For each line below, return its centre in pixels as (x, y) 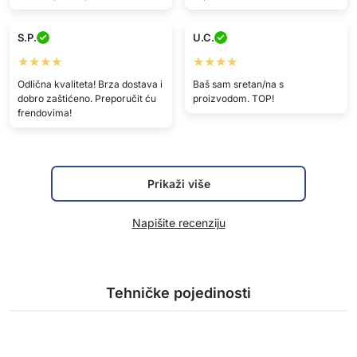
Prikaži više (178, 184)
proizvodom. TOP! (233, 98)
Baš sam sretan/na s (238, 84)
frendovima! (44, 112)
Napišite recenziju (178, 223)
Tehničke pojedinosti (178, 293)
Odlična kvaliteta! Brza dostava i (90, 84)
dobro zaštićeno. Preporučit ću (86, 98)
